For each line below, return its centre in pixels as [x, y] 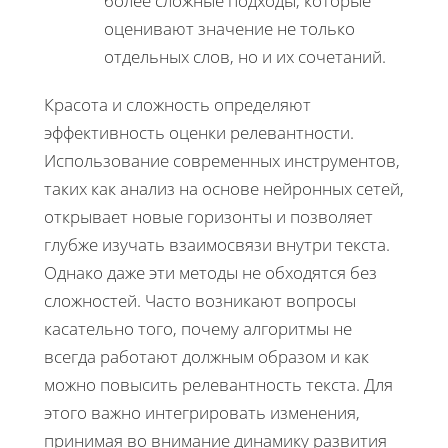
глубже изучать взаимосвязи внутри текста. [217, 244]
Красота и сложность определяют [177, 104]
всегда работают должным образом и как [206, 356]
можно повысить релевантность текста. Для [218, 384]
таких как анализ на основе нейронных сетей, [224, 188]
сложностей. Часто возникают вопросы [200, 300]
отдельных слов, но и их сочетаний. [245, 56]
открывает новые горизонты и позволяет [208, 216]
